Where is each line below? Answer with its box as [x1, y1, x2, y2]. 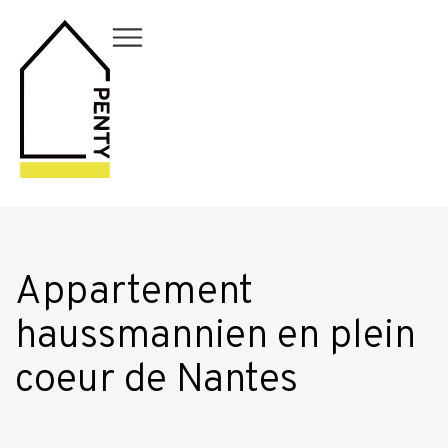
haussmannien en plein [15, 311, 416, 362]
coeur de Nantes [15, 355, 298, 406]
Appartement [15, 267, 253, 318]
